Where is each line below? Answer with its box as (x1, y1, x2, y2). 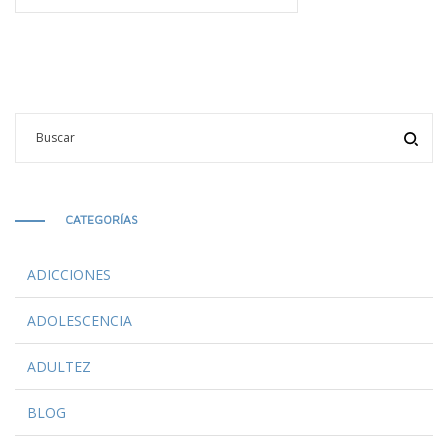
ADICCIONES (27, 264, 111, 284)
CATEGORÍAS (65, 211, 138, 227)
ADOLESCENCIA (27, 310, 132, 330)
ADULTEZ (27, 356, 91, 376)
